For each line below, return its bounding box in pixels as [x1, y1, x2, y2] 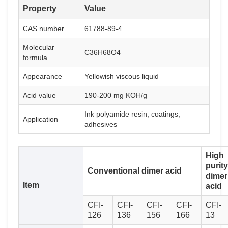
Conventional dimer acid [88, 166, 182, 175]
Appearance [23, 72, 62, 80]
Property [23, 4, 56, 13]
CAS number [23, 24, 64, 33]
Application [23, 115, 58, 123]
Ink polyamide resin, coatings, [84, 110, 180, 118]
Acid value [23, 91, 56, 99]
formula [23, 53, 47, 62]
